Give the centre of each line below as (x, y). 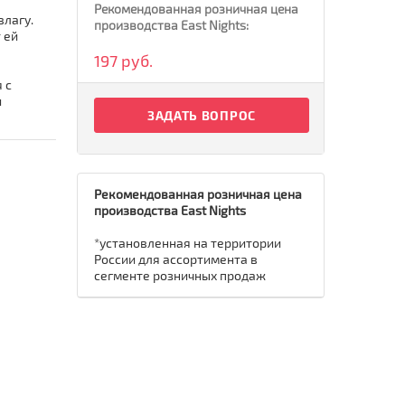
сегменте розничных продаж (180, 275)
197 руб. (123, 61)
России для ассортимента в (176, 259)
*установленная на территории (188, 243)
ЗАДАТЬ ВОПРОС (201, 115)
